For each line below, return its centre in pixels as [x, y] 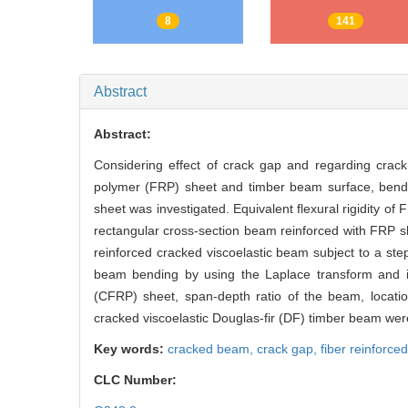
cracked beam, [212, 375]
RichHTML [168, 14]
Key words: [131, 375]
